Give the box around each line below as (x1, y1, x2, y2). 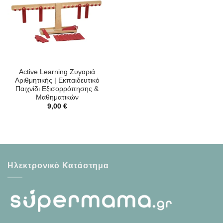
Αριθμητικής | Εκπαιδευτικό (14, 76, 100, 84)
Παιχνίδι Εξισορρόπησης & (15, 85, 99, 93)
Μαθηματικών (35, 93, 79, 101)
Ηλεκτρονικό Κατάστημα (7, 161, 109, 170)
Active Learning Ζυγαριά (19, 68, 95, 76)
